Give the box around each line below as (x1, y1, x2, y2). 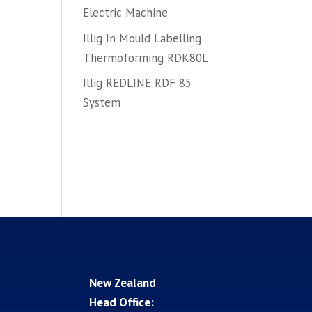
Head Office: (89, 294, 155, 310)
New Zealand (89, 274, 157, 290)
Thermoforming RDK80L (83, 49, 209, 65)
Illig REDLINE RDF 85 (83, 75, 192, 91)
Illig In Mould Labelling (83, 30, 202, 46)
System (83, 95, 121, 110)
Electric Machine (83, 5, 169, 20)
